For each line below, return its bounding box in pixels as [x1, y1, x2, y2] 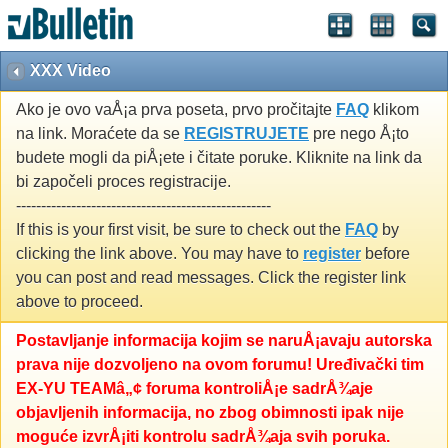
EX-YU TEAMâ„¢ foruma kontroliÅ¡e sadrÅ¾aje [16, 380, 373, 398]
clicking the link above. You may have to [16, 245, 303, 263]
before [361, 245, 410, 263]
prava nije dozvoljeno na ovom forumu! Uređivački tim [16, 356, 424, 374]
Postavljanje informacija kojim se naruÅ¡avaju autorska [16, 332, 432, 350]
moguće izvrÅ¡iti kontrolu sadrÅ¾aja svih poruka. [16, 428, 390, 446]
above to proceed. [16, 293, 143, 311]
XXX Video [30, 62, 111, 79]
